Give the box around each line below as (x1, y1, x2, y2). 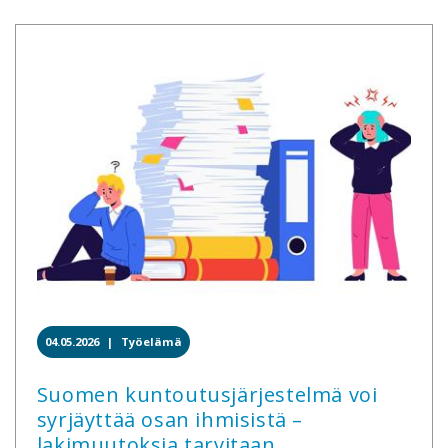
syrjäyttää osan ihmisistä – (36, 405, 303, 433)
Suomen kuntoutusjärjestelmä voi (36, 380, 378, 408)
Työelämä (120, 333, 182, 349)
